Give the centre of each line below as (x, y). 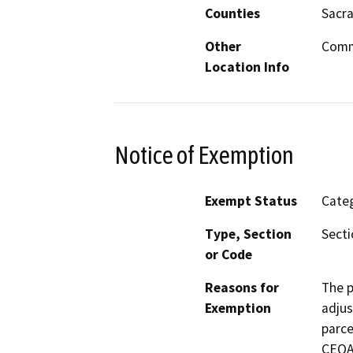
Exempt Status (251, 201)
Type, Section (248, 234)
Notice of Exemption (204, 155)
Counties (232, 13)
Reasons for (242, 288)
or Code (229, 255)
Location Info (247, 67)
